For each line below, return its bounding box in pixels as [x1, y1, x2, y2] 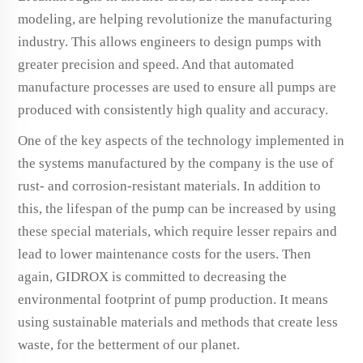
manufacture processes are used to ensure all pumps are [18, 79, 336, 95]
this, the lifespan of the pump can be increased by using [18, 201, 336, 216]
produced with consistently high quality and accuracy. [18, 102, 331, 117]
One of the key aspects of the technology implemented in [18, 133, 344, 148]
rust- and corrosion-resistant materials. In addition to [18, 178, 321, 194]
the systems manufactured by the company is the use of [18, 156, 334, 171]
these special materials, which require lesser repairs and [18, 224, 337, 239]
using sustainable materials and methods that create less [18, 314, 338, 330]
